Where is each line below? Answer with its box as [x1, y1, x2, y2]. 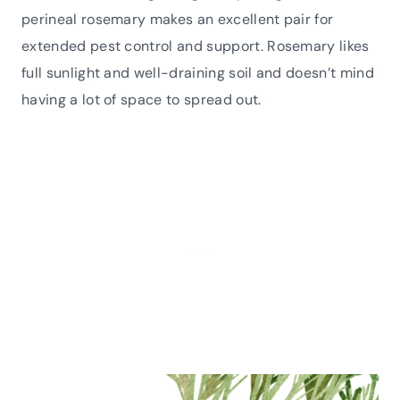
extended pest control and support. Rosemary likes [21, 36, 370, 55]
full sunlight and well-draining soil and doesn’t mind [21, 62, 374, 82]
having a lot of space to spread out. [21, 89, 262, 109]
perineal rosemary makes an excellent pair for [21, 9, 334, 29]
